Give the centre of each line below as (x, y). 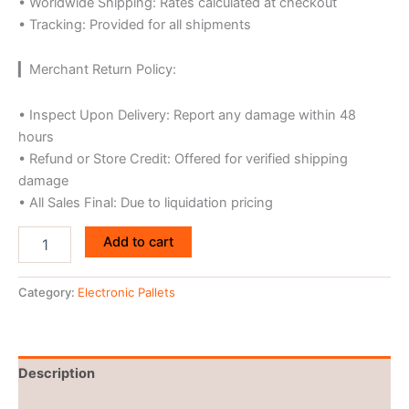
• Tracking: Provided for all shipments (135, 24)
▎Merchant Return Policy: (97, 70)
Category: (48, 293)
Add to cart (138, 242)
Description (57, 374)
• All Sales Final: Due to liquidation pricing (146, 202)
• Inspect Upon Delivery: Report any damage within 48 (187, 115)
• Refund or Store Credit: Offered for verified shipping (183, 158)
